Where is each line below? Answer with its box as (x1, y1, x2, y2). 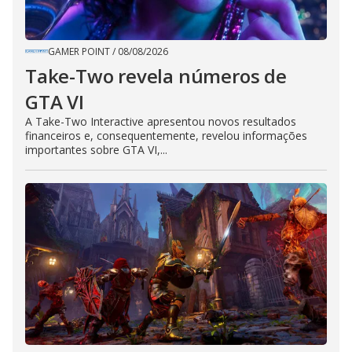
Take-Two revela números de (25, 63, 287, 90)
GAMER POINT (48, 45, 110, 59)
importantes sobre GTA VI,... (25, 142, 167, 158)
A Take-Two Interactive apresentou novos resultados (25, 114, 296, 130)
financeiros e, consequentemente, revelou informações (25, 128, 307, 144)
